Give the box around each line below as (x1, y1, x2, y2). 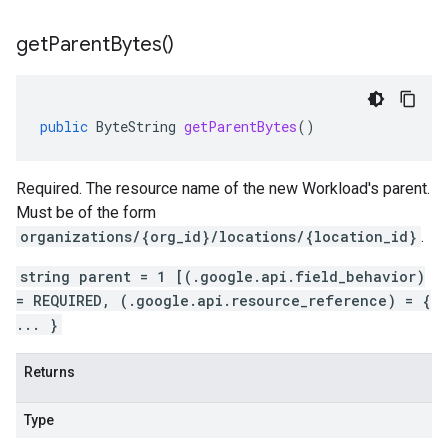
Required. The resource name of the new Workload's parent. (16, 179, 430, 198)
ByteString (96, 117, 176, 136)
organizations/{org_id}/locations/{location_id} (20, 227, 417, 246)
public (40, 117, 88, 136)
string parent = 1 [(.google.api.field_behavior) (20, 267, 425, 286)
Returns (24, 364, 75, 380)
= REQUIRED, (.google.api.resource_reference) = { (16, 291, 431, 310)
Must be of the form (16, 203, 156, 222)
